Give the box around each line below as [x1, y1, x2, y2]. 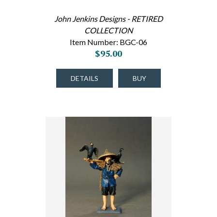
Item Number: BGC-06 [70, 37, 147, 46]
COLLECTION [84, 26, 133, 35]
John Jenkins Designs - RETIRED [54, 14, 163, 23]
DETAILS [71, 74, 98, 82]
